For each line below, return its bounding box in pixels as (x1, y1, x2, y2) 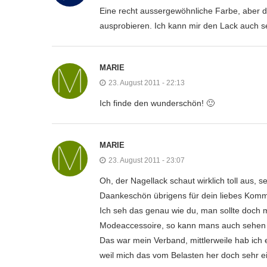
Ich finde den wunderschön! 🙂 (100, 98, 215, 108)
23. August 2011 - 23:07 (108, 156, 185, 165)
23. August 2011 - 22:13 (108, 79, 185, 88)
